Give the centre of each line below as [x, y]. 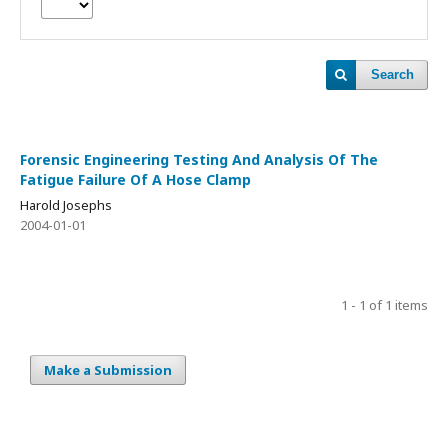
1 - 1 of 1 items [384, 305]
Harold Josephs [66, 205]
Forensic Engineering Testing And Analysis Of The [199, 159]
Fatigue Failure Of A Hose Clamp [135, 179]
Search [392, 74]
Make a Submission [108, 370]
